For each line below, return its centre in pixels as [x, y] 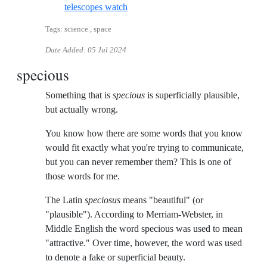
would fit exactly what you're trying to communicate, [145, 148]
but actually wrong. [82, 110]
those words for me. [83, 176]
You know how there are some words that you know [144, 133]
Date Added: [66, 50]
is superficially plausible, [192, 95]
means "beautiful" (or [162, 200]
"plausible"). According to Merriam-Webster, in [134, 215]
